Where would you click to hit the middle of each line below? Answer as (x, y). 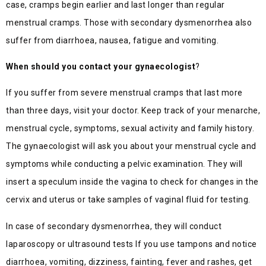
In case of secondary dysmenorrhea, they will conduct (114, 226)
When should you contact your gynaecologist (101, 66)
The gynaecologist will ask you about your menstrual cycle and (131, 146)
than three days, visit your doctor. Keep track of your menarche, (133, 111)
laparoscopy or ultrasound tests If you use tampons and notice (132, 244)
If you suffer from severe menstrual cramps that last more (124, 93)
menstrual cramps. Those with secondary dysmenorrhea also (129, 22)
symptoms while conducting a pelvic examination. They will (124, 164)
